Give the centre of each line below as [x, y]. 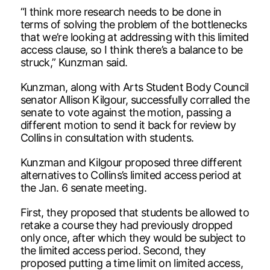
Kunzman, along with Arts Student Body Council [134, 87]
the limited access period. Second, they [113, 250]
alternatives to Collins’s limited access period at [131, 175]
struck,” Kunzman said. [74, 62]
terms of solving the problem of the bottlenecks [133, 24]
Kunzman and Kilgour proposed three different [131, 162]
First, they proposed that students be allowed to [134, 212]
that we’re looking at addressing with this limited [134, 37]
